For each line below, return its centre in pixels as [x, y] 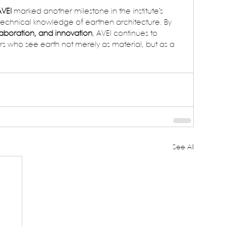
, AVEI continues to [126, 34]
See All [183, 148]
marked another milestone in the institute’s [88, 12]
